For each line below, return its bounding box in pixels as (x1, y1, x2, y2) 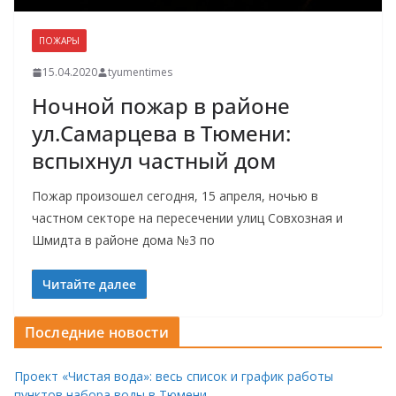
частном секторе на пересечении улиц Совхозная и (32, 209, 343, 227)
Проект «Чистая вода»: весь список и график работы (14, 368, 333, 385)
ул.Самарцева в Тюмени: (32, 118, 291, 148)
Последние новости (25, 323, 169, 343)
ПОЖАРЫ (39, 34, 80, 48)
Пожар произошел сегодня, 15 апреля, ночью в (32, 187, 318, 205)
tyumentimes (108, 65, 172, 80)
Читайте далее (42, 276, 136, 293)
